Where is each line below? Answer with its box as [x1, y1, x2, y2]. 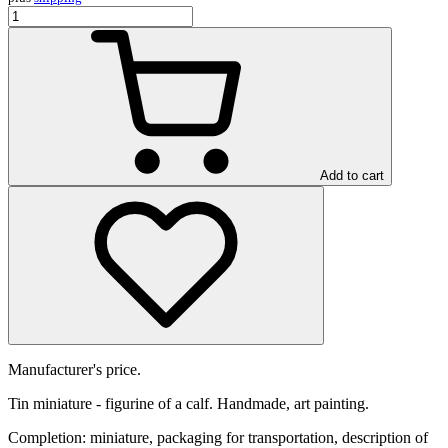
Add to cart [320, 167, 384, 183]
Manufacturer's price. [8, 360, 141, 378]
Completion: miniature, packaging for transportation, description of [8, 428, 428, 446]
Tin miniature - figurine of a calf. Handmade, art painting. [8, 394, 369, 412]
